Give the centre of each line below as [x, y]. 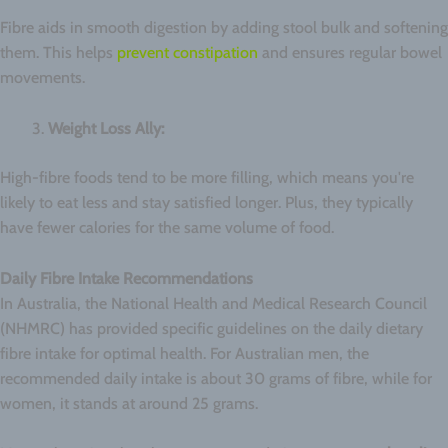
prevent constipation [187, 53]
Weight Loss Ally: [106, 128]
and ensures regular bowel [350, 53]
